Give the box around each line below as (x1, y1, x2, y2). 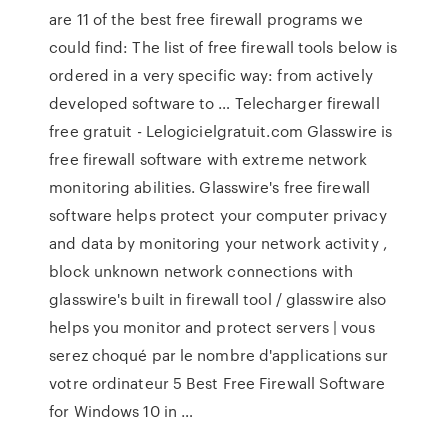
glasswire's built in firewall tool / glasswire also (49, 288, 387, 310)
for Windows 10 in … (49, 400, 194, 422)
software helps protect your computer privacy (49, 204, 387, 226)
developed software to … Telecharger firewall (49, 92, 380, 114)
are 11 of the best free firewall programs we (49, 8, 363, 30)
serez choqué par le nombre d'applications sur (49, 344, 388, 366)
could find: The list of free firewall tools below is (49, 36, 398, 58)
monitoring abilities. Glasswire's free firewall (49, 176, 370, 198)
